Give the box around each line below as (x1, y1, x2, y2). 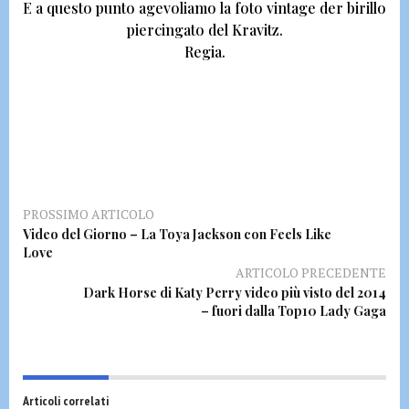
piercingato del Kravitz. (126, 20, 283, 39)
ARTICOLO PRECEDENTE (236, 264, 386, 281)
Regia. (184, 42, 225, 61)
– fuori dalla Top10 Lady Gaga (201, 302, 386, 320)
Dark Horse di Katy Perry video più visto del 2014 (83, 284, 386, 301)
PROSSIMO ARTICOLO (23, 205, 154, 223)
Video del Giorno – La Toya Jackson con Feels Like (23, 225, 331, 243)
